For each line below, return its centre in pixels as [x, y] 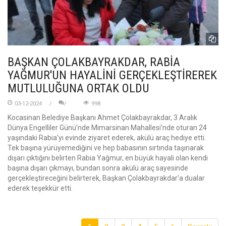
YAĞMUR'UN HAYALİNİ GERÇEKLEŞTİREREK [112, 75]
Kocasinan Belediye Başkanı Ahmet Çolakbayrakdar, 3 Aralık [102, 117]
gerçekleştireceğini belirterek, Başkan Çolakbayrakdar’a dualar [106, 178]
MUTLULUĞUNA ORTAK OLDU [78, 88]
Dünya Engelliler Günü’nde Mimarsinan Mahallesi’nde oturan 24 [107, 127]
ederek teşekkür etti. [40, 188]
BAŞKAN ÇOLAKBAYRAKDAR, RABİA [94, 62]
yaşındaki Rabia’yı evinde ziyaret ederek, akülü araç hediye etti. [107, 137]
